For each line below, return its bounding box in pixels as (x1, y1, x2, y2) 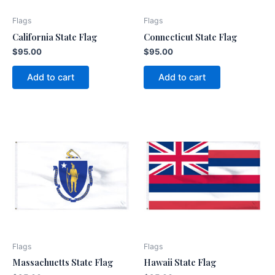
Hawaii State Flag (144, 256, 217, 269)
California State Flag (12, 30, 98, 43)
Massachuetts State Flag (12, 256, 114, 269)
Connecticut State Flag (144, 30, 238, 43)
